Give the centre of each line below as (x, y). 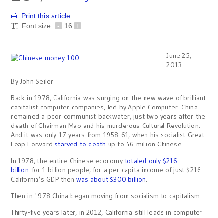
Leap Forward (33, 144)
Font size (37, 26)
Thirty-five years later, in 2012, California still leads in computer (107, 212)
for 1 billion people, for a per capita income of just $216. (116, 170)
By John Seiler (32, 81)
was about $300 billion (111, 179)
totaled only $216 (150, 160)
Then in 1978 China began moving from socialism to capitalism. (106, 195)
